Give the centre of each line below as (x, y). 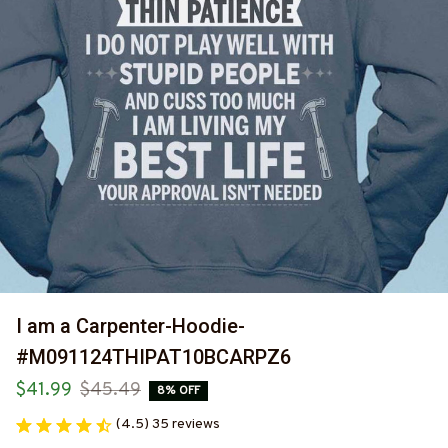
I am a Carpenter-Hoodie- (130, 326)
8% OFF (178, 390)
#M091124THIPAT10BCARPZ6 (153, 357)
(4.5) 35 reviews (168, 425)
